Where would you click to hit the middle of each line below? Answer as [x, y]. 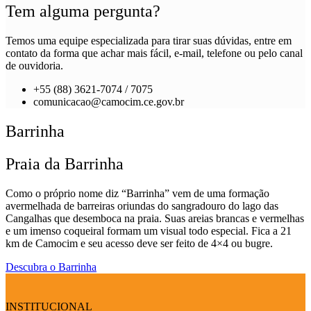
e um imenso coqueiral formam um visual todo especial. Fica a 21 [149, 230]
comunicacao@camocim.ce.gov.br [109, 101]
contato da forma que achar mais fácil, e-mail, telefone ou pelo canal [154, 53]
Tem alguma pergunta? [83, 11]
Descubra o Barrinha [51, 267]
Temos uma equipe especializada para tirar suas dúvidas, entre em [149, 40]
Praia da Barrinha [65, 163]
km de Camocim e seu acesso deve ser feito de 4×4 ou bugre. [139, 243]
